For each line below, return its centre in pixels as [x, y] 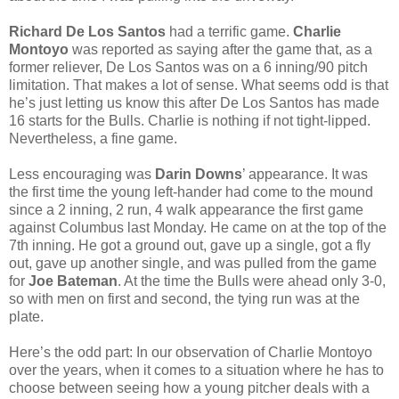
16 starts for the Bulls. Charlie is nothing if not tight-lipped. [190, 120]
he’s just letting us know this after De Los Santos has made [194, 102]
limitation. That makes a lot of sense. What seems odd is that [199, 85]
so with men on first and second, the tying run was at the [184, 298]
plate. [26, 316]
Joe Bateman [73, 281]
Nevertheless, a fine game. [93, 138]
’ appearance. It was [305, 174]
